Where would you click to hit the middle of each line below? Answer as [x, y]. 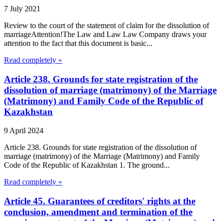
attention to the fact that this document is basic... [78, 43]
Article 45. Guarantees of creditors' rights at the [100, 201]
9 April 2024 [24, 131]
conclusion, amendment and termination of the [98, 212]
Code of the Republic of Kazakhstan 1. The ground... [87, 165]
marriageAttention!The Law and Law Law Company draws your [105, 34]
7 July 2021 [22, 8]
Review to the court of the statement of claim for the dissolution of [107, 25]
